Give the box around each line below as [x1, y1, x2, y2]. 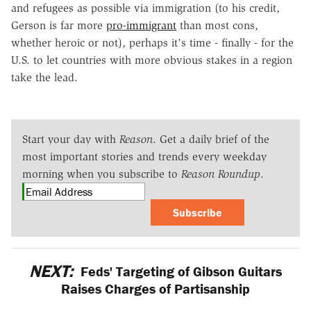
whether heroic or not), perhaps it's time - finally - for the [11, 35, 294, 49]
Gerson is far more [11, 18, 106, 32]
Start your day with [22, 132, 119, 146]
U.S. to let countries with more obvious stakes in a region [11, 53, 292, 67]
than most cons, [176, 18, 258, 32]
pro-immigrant [106, 18, 176, 32]
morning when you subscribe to [22, 167, 181, 180]
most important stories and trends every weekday [22, 149, 267, 163]
